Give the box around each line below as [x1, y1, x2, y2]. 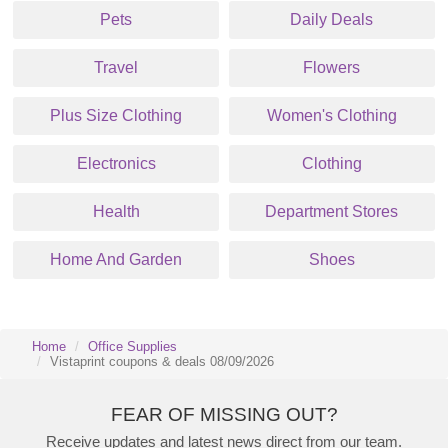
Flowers [303, 59, 361, 76]
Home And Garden [50, 251, 183, 268]
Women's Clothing [266, 107, 397, 124]
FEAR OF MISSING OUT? [110, 404, 338, 425]
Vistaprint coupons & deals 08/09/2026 [50, 354, 275, 369]
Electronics [76, 155, 156, 172]
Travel [94, 59, 139, 76]
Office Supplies [88, 339, 178, 354]
